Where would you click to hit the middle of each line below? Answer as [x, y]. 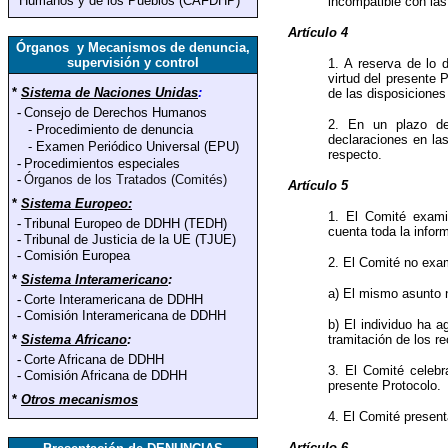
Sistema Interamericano [94, 279]
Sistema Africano [74, 339]
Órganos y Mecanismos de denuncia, [133, 47]
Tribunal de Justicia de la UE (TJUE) [130, 239]
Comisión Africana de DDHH [105, 375]
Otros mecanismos [79, 399]
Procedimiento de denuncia [114, 129]
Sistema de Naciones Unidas [109, 92]
